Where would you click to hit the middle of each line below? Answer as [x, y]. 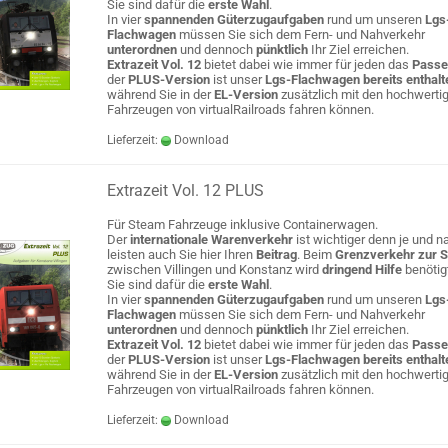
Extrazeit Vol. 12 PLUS [185, 190]
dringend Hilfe [362, 269]
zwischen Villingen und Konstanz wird [213, 269]
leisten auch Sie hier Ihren [181, 254]
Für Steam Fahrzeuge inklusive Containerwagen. [242, 224]
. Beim [316, 254]
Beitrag [276, 254]
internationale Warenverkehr [211, 239]
